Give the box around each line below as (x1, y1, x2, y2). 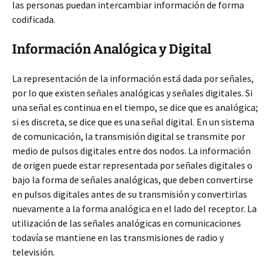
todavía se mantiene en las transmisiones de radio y (12, 231, 224, 243)
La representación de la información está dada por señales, (12, 72, 254, 84)
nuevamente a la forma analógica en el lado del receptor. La (12, 202, 257, 215)
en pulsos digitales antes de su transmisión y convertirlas (12, 188, 247, 200)
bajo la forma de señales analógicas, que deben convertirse (12, 174, 253, 186)
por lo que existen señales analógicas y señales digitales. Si (12, 87, 253, 99)
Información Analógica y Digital (12, 41, 212, 57)
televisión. (12, 246, 55, 258)
